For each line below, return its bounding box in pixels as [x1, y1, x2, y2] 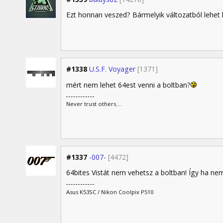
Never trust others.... [66, 100, 122, 108]
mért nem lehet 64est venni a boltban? [66, 80, 191, 90]
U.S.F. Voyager [89, 64, 135, 74]
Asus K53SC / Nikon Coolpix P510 [66, 188, 153, 196]
